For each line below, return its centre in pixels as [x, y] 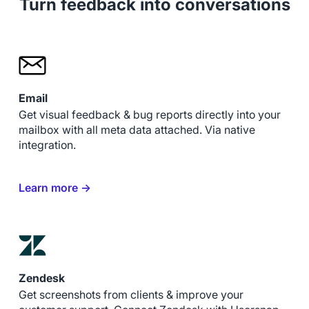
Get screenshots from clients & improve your [131, 295]
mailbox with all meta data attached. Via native [137, 130]
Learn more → [54, 188]
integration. [47, 145]
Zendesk [41, 278]
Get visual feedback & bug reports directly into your [149, 114]
